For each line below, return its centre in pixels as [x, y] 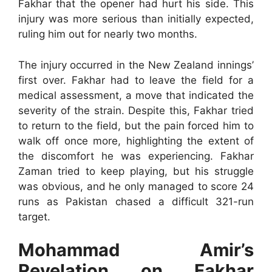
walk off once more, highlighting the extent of [136, 141]
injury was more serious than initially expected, [136, 19]
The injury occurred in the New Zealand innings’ [136, 65]
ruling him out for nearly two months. [108, 34]
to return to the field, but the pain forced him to [136, 125]
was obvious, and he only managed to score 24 [136, 186]
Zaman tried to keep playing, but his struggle [136, 171]
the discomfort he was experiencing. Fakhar [136, 156]
